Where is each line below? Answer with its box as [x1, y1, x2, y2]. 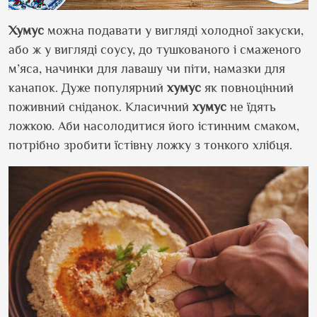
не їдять [226, 99, 276, 114]
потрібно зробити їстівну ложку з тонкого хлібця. [8, 137, 296, 152]
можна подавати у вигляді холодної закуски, [44, 23, 304, 38]
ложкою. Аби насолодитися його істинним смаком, [8, 118, 299, 133]
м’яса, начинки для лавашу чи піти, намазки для [8, 61, 285, 76]
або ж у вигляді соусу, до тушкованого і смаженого [8, 42, 301, 57]
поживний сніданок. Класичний [8, 99, 192, 114]
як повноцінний [201, 80, 294, 95]
